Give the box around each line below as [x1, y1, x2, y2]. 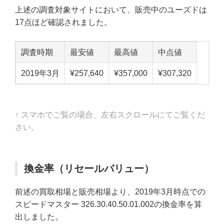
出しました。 [15, 212, 63, 221]
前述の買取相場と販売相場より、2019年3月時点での [15, 187, 205, 196]
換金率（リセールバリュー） [24, 163, 154, 174]
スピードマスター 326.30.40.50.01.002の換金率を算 [15, 200, 202, 209]
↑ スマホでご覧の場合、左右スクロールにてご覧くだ [15, 110, 205, 119]
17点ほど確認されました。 [15, 17, 112, 26]
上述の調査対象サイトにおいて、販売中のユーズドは [15, 5, 207, 14]
